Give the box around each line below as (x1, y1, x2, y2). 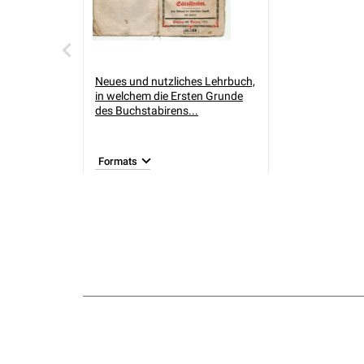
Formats (98, 154, 137, 167)
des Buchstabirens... (95, 104, 198, 117)
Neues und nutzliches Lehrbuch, (95, 75, 255, 88)
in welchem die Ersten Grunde (95, 89, 243, 102)
